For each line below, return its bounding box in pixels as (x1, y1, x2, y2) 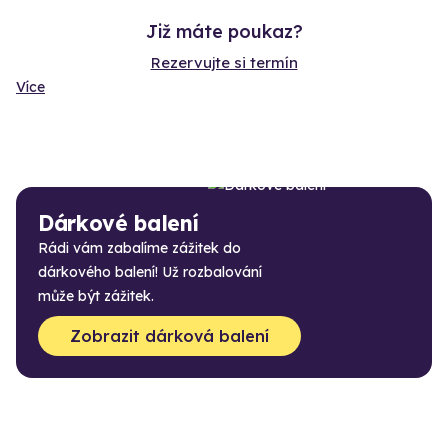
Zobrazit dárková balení (70, 326, 269, 347)
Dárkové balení (38, 210, 199, 237)
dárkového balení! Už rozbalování (38, 263, 262, 282)
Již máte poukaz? (145, 20, 303, 44)
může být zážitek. (38, 287, 154, 306)
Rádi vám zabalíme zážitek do (38, 239, 241, 258)
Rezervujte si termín (150, 53, 298, 73)
